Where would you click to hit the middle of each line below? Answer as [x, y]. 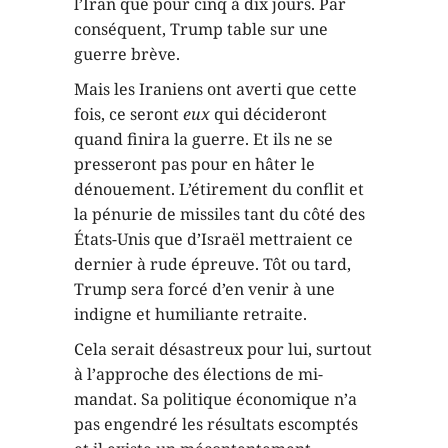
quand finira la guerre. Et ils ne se [203, 138]
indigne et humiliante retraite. [190, 313]
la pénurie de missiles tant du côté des [219, 213]
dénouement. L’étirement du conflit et [219, 188]
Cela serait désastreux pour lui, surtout [223, 348]
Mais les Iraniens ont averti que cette [215, 88]
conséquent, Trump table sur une [201, 28]
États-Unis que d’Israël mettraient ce [213, 238]
